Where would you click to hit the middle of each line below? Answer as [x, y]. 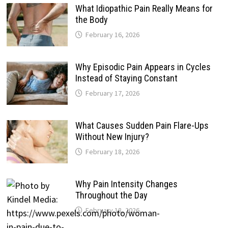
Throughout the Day [111, 195]
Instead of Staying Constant [126, 78]
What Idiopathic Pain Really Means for [144, 8]
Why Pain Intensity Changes [126, 184]
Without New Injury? [112, 136]
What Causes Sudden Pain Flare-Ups [142, 125]
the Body [91, 19]
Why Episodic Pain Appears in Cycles [143, 67]
